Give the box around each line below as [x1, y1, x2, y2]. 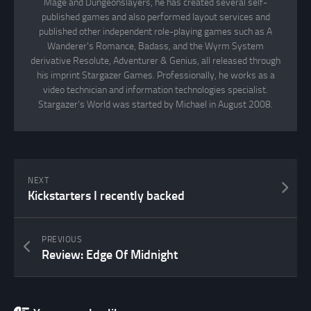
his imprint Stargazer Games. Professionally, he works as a [36, 69, 275, 82]
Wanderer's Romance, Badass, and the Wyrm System [47, 40, 264, 53]
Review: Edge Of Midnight [42, 247, 178, 263]
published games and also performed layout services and [41, 11, 270, 24]
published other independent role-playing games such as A [39, 26, 272, 38]
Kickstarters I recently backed [28, 188, 185, 204]
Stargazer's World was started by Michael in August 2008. [38, 99, 273, 111]
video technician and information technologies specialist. [43, 84, 268, 96]
